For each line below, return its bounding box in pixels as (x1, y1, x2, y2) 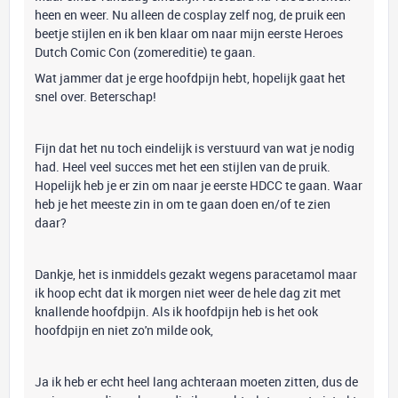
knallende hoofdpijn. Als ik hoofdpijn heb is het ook (35, 303, 318, 320)
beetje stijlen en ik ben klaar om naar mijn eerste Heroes (35, 25, 343, 42)
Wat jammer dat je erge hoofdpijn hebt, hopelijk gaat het (35, 69, 346, 86)
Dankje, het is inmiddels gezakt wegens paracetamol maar (35, 266, 357, 283)
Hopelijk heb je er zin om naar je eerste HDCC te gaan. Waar (35, 177, 362, 194)
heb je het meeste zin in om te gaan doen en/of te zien (35, 195, 330, 212)
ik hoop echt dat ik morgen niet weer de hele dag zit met (35, 284, 341, 301)
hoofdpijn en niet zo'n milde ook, (35, 322, 213, 338)
